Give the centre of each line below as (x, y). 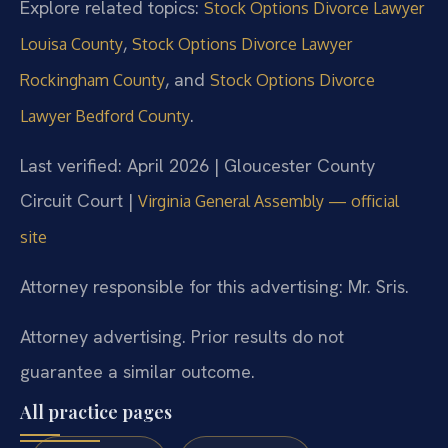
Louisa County (71, 43)
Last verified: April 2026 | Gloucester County (197, 166)
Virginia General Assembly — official (268, 201)
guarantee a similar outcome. (137, 371)
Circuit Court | (79, 201)
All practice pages (96, 412)
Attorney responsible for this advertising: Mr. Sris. (214, 287)
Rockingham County (92, 79)
